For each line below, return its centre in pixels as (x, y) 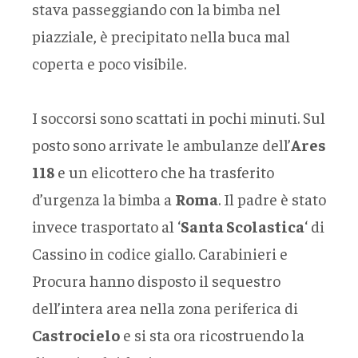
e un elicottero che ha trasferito (164, 171)
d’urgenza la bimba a (103, 198)
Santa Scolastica (243, 225)
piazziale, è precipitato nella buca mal (161, 35)
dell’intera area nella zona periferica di (165, 307)
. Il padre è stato (272, 198)
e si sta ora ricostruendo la (212, 334)
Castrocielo (76, 334)
